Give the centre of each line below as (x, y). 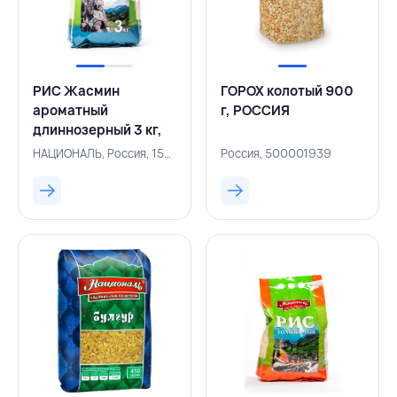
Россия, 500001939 (276, 153)
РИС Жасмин (76, 91)
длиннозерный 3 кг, (97, 130)
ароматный (70, 110)
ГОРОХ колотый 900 (287, 91)
